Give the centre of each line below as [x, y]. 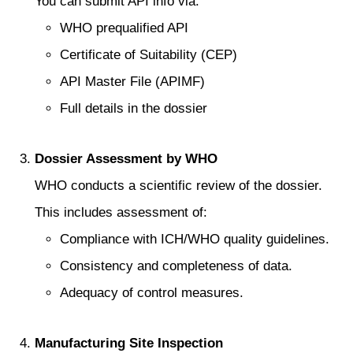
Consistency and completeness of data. [176, 266]
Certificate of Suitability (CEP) [149, 55]
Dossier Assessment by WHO [126, 159]
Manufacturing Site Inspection [129, 343]
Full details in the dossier [134, 108]
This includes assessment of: [121, 212]
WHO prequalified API [124, 28]
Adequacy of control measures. [152, 293]
